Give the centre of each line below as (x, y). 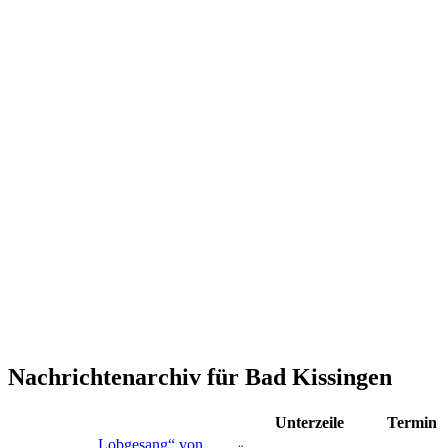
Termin (412, 422)
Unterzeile (309, 422)
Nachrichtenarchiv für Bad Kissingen (200, 376)
